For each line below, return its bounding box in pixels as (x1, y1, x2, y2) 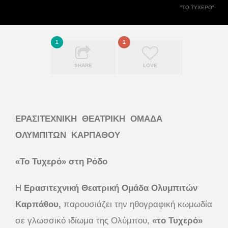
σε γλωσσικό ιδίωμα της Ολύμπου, (15, 215, 152, 225)
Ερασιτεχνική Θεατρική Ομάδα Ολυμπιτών (24, 183, 197, 193)
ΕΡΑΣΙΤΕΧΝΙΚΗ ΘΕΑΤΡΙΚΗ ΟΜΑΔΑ (15, 113, 165, 124)
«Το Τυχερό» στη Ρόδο (15, 156, 107, 166)
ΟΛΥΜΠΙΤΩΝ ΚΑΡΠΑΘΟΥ (15, 130, 120, 140)
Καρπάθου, (15, 199, 61, 209)
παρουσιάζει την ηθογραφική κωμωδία (64, 199, 212, 209)
